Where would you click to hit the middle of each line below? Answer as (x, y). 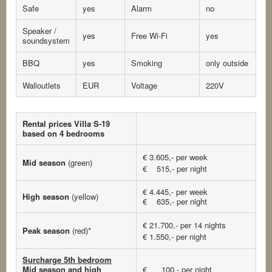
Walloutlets (42, 86)
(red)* (83, 231)
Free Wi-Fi (149, 36)
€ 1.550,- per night (175, 237)
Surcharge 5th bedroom (67, 260)
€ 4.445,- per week (175, 192)
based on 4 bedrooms (63, 134)
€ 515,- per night (175, 169)
